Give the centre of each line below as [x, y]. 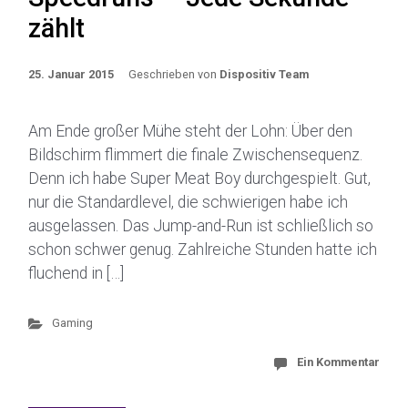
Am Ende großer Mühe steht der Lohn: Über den [190, 131]
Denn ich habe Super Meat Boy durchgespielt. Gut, [199, 178]
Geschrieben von [174, 74]
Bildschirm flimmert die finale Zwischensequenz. [195, 155]
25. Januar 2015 [71, 74]
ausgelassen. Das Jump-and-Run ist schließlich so [201, 226]
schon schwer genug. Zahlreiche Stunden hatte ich [203, 250]
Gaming [72, 323]
